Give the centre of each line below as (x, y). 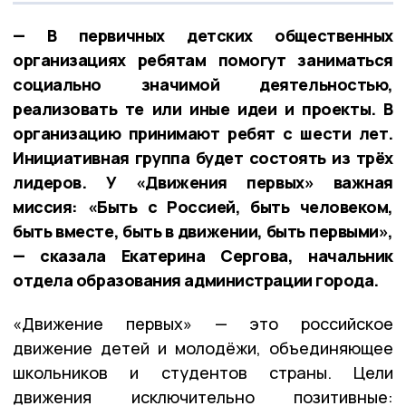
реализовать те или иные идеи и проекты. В (203, 108)
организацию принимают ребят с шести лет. (203, 133)
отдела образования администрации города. (196, 280)
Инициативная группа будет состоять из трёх (203, 157)
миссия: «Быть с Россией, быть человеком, (203, 206)
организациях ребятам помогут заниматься (203, 59)
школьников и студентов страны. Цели (203, 372)
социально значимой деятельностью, (203, 84)
